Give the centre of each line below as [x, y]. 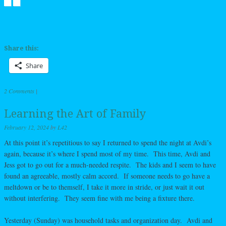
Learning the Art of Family [75, 114]
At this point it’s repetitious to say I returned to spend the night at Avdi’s [108, 143]
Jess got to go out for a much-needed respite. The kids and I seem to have [110, 165]
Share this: [21, 49]
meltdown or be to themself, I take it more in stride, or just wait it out [104, 187]
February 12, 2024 [26, 127]
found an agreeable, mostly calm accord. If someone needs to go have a [107, 176]
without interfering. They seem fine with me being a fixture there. [99, 198]
